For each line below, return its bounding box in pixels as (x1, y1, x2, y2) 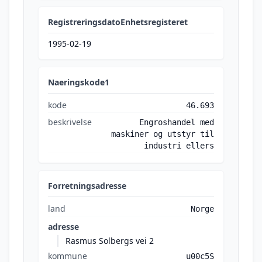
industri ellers (144, 141, 214, 150)
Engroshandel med (139, 118, 214, 127)
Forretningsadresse (48, 180, 126, 191)
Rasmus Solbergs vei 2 (65, 235, 154, 246)
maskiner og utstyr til (111, 129, 214, 139)
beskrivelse (48, 116, 92, 127)
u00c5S (186, 251, 214, 261)
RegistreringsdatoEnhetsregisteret (48, 16, 188, 27)
